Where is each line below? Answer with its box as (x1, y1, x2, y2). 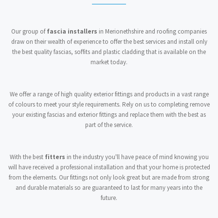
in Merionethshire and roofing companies (97, 27, 207, 36)
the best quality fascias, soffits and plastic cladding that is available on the (12, 47, 206, 56)
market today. (91, 57, 127, 66)
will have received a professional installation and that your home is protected (8, 163, 210, 171)
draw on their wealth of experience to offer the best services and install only (11, 37, 207, 46)
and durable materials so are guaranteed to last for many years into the (16, 183, 202, 192)
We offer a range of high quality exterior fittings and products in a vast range (9, 90, 209, 98)
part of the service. (85, 120, 133, 129)
